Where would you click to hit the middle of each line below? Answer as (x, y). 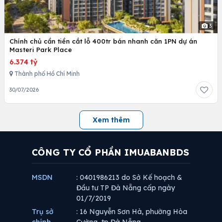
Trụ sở (43, 211)
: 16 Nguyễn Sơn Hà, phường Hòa (132, 211)
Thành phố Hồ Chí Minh (46, 73)
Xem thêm (111, 120)
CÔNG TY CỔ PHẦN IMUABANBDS (111, 152)
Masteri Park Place (41, 49)
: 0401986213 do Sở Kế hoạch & (129, 177)
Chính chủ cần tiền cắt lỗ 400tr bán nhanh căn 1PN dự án (103, 41)
